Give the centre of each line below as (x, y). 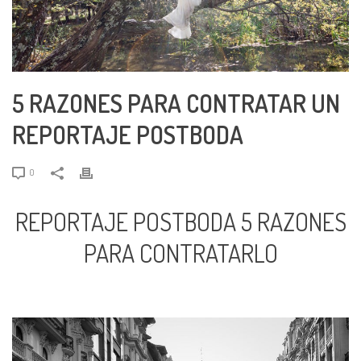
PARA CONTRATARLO (180, 253)
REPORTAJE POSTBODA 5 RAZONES (180, 221)
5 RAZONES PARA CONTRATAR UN (176, 103)
